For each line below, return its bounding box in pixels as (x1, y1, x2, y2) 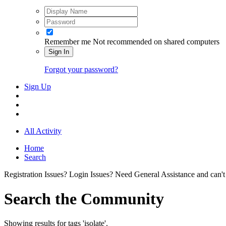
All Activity (24, 126, 62, 135)
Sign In (48, 47, 69, 55)
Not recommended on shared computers (93, 37, 219, 46)
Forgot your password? (44, 65, 118, 74)
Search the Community (4, 189, 164, 208)
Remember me (44, 37, 91, 46)
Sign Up (24, 82, 51, 91)
